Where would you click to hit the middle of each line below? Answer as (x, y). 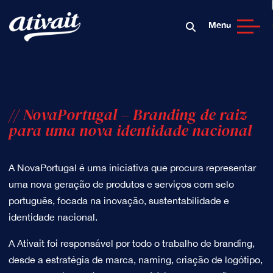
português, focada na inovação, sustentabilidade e (119, 200)
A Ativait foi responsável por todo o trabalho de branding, (131, 243)
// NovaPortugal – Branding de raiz (127, 115)
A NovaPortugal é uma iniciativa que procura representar (132, 168)
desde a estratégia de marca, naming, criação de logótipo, (135, 260)
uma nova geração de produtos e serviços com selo (121, 184)
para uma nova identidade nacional (130, 130)
